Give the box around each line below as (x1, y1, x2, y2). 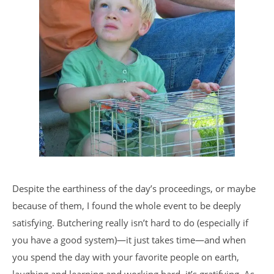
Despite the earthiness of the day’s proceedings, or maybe (12, 182, 256, 194)
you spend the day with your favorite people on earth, (12, 251, 239, 263)
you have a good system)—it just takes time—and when (12, 234, 246, 246)
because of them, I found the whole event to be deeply (12, 199, 241, 212)
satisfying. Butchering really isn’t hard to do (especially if (12, 217, 248, 229)
